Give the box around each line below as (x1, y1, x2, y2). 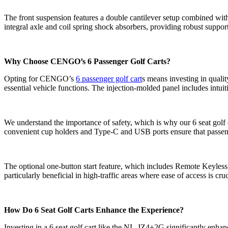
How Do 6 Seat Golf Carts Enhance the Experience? (4, 205, 184, 214)
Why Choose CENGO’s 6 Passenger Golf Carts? (4, 56, 170, 66)
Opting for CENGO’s (4, 74, 76, 83)
